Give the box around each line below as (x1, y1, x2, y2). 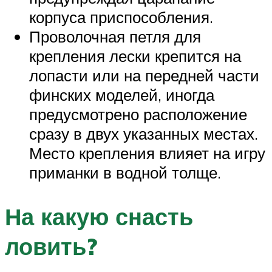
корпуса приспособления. (29, 7, 213, 27)
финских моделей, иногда (29, 85, 214, 105)
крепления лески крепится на (29, 46, 241, 66)
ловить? (5, 231, 97, 262)
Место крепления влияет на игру (29, 143, 265, 163)
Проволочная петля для (29, 27, 201, 47)
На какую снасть (5, 202, 193, 232)
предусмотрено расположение (29, 104, 247, 124)
